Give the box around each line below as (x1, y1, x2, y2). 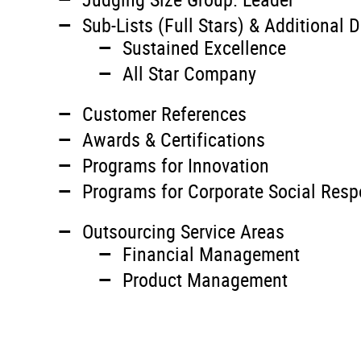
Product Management (122, 267, 288, 293)
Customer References (82, 101, 247, 127)
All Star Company (122, 60, 256, 86)
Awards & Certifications (82, 127, 265, 152)
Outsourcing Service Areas (82, 218, 284, 244)
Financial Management (122, 241, 300, 267)
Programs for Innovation (82, 152, 269, 178)
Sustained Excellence (122, 35, 286, 60)
